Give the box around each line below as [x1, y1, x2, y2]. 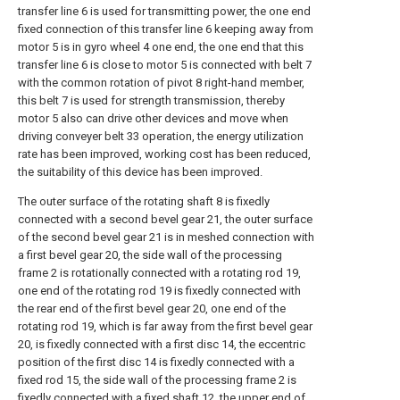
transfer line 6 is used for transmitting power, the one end [18, 4, 311, 18]
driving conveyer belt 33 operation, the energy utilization [18, 129, 304, 143]
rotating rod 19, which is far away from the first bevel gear [18, 320, 312, 333]
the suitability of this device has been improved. [18, 165, 262, 179]
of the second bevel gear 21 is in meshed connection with [18, 230, 314, 244]
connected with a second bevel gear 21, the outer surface [18, 212, 312, 226]
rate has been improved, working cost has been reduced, [18, 147, 311, 161]
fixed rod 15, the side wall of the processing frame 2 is [18, 373, 296, 387]
